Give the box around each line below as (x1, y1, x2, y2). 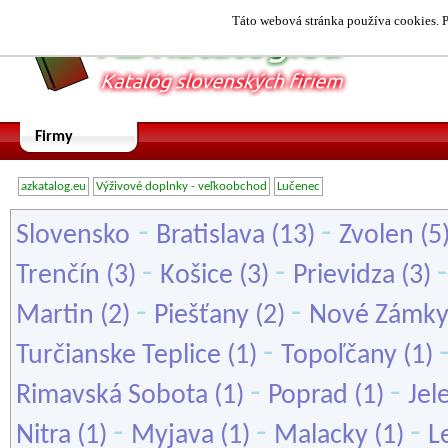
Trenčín (16, 262, 100, 290)
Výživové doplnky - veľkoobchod (96, 180, 267, 193)
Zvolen (339, 222, 414, 250)
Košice (160, 262, 233, 290)
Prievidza (293, 262, 395, 290)
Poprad (268, 382, 348, 410)
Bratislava (156, 222, 265, 250)
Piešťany (154, 302, 249, 330)
